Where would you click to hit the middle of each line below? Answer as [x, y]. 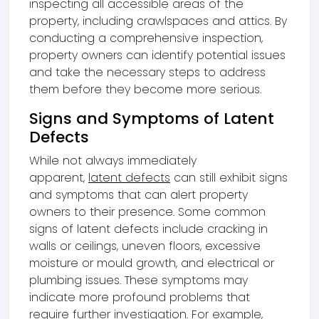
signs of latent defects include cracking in [148, 229]
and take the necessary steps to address [147, 72]
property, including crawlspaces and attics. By [158, 21]
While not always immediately [113, 161]
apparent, [59, 178]
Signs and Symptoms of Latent [152, 119]
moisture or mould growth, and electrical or [152, 263]
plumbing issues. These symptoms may [138, 280]
